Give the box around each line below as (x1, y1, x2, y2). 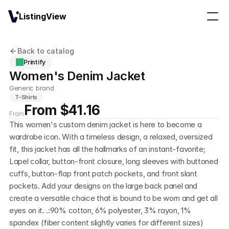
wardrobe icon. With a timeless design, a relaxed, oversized (9, 132, 213, 142)
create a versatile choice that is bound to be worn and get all (9, 193, 218, 203)
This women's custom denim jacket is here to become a (9, 120, 202, 129)
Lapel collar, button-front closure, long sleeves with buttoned (9, 156, 218, 166)
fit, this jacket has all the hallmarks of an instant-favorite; (9, 144, 205, 154)
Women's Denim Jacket (9, 68, 145, 83)
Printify (24, 58, 46, 66)
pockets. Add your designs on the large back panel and (9, 181, 198, 191)
